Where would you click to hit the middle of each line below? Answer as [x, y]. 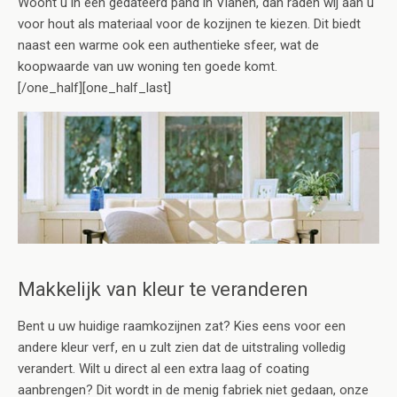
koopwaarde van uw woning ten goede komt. [148, 66]
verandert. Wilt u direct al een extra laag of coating [163, 369]
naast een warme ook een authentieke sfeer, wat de [168, 45]
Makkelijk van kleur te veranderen [163, 289]
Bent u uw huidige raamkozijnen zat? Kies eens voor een [182, 327]
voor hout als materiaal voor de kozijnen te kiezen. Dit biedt [189, 23]
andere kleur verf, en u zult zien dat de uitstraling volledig [182, 348]
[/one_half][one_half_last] [94, 87]
